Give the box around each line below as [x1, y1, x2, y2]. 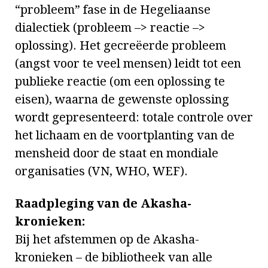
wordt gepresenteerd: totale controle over [15, 110, 253, 125]
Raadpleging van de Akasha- [15, 196, 191, 211]
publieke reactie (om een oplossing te [15, 74, 225, 89]
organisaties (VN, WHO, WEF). [15, 164, 188, 179]
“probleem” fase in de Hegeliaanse [15, 2, 211, 17]
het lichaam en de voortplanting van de [15, 128, 234, 143]
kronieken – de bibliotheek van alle [15, 250, 212, 265]
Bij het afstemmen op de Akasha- [15, 232, 199, 247]
